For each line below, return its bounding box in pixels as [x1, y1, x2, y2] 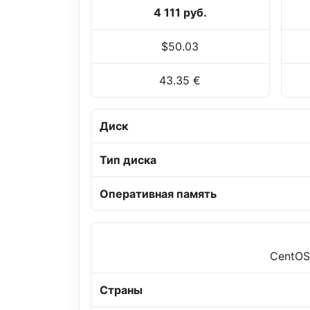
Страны [100, 283, 143, 298]
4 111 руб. [153, 6, 207, 20]
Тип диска [100, 153, 156, 167]
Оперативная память [100, 187, 217, 201]
